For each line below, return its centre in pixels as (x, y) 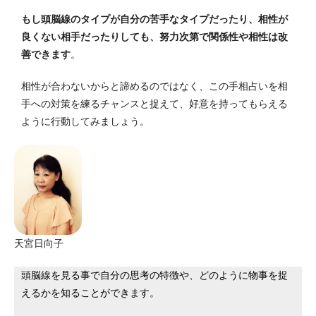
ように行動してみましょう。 (85, 122)
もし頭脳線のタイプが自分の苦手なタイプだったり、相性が (154, 19)
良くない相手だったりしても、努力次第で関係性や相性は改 (154, 37)
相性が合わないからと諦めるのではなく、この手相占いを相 (154, 86)
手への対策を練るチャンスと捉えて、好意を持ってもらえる (154, 104)
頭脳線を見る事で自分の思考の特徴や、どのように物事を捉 (154, 275)
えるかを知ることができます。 (90, 293)
